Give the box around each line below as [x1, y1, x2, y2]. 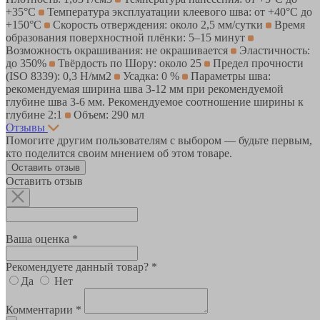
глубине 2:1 [6, 108, 65, 121]
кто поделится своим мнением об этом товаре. [6, 146, 232, 159]
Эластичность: [236, 44, 310, 56]
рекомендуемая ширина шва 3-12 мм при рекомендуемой [6, 82, 284, 95]
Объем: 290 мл [71, 108, 144, 121]
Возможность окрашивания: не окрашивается [6, 44, 231, 56]
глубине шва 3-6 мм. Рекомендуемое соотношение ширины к [6, 95, 304, 108]
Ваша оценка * [6, 232, 78, 245]
